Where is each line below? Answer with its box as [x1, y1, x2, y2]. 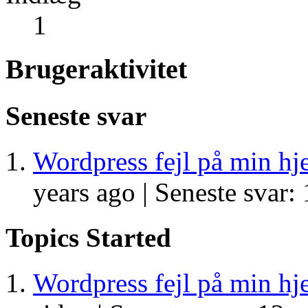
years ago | [33, 177, 155, 207]
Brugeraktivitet [5, 54, 187, 85]
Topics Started [5, 223, 171, 253]
